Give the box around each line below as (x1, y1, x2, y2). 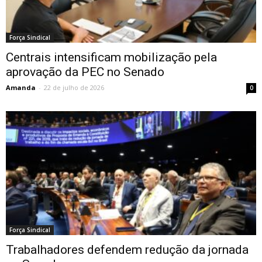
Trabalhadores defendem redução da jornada (6, 242, 249, 257)
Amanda (6, 83, 36, 92)
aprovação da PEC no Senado (6, 65, 164, 80)
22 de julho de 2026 (44, 83, 104, 92)
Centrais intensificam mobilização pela (6, 50, 217, 65)
